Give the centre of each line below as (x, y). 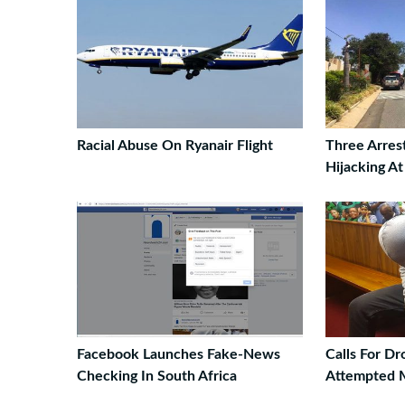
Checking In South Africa (157, 376)
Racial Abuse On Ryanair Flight (175, 146)
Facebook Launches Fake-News (179, 354)
